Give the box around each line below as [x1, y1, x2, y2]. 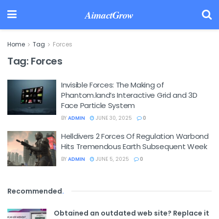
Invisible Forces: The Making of [61, 80, 164, 90]
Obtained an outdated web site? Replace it [54, 208, 209, 218]
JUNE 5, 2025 [94, 155, 129, 163]
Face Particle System [61, 100, 135, 110]
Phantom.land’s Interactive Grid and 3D [61, 90, 197, 100]
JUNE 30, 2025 [94, 114, 132, 122]
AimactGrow [85, 8, 133, 22]
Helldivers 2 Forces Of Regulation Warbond [61, 131, 209, 141]
